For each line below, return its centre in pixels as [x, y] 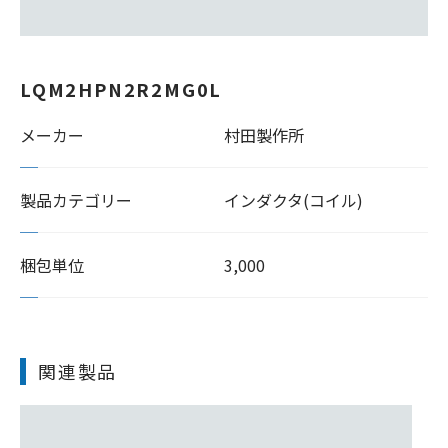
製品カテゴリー [76, 200]
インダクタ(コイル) [293, 200]
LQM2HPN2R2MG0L [121, 89]
